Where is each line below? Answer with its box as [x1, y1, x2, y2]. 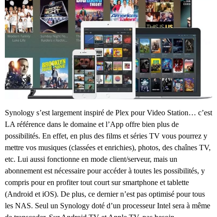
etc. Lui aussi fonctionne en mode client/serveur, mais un [5, 155, 177, 163]
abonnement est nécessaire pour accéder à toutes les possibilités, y [5, 166, 205, 175]
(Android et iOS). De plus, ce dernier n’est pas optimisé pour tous [5, 189, 205, 198]
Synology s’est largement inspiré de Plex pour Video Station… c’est [5, 108, 212, 117]
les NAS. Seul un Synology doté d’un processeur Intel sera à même [5, 201, 210, 210]
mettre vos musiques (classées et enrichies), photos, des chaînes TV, [5, 143, 211, 152]
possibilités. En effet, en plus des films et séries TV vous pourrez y [5, 131, 207, 140]
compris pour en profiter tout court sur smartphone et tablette [5, 178, 189, 186]
